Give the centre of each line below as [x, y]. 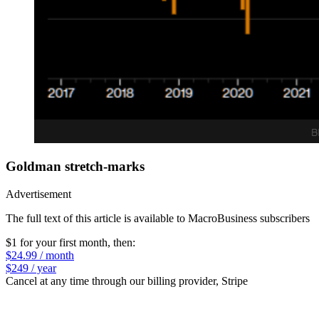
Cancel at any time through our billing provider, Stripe [127, 281]
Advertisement [38, 194]
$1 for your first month [57, 243]
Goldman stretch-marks [75, 167]
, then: [121, 243]
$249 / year [31, 268]
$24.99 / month [40, 256]
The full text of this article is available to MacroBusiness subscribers [158, 219]
